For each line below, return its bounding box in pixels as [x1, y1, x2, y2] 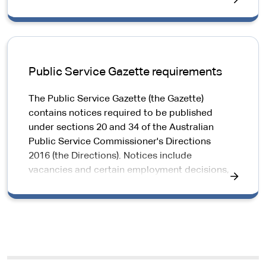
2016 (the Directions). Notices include [28, 151, 192, 161]
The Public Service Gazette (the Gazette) [28, 94, 204, 104]
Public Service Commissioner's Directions [28, 137, 211, 147]
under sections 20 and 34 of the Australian [28, 123, 214, 132]
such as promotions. [28, 180, 118, 189]
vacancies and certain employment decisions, [28, 166, 229, 175]
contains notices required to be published [28, 109, 213, 118]
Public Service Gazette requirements [28, 66, 222, 78]
